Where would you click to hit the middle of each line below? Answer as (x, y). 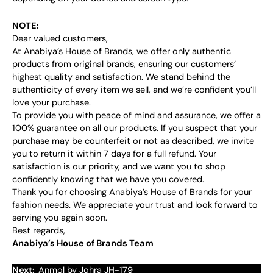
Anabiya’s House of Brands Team (83, 243)
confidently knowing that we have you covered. (108, 179)
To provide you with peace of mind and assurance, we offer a (136, 115)
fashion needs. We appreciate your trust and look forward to (135, 205)
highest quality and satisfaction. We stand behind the (121, 77)
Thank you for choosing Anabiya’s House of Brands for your (132, 192)
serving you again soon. (60, 218)
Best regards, (39, 230)
